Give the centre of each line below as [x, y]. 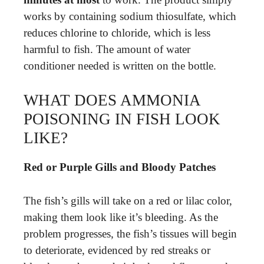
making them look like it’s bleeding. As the [121, 217]
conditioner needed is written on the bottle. [120, 65]
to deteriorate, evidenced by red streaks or [117, 250]
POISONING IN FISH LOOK [122, 119]
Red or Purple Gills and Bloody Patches [120, 167]
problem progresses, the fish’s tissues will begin [130, 233]
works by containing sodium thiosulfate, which [130, 16]
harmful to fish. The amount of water [107, 49]
